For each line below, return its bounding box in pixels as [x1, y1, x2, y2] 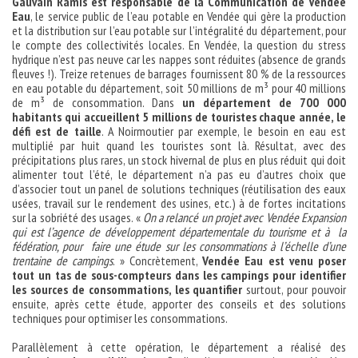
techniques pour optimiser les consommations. [12, 309, 228, 326]
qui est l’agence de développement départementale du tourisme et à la [12, 223, 346, 240]
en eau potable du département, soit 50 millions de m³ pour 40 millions [12, 79, 346, 96]
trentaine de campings [12, 252, 113, 268]
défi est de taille [12, 122, 101, 139]
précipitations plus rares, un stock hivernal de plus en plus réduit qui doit [12, 151, 346, 168]
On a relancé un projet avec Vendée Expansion [142, 209, 347, 225]
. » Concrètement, [113, 252, 203, 268]
